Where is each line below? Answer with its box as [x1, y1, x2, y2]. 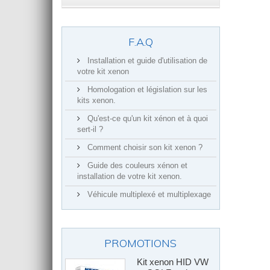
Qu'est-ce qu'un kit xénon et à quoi [85, 114, 208, 124]
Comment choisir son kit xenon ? [85, 143, 202, 152]
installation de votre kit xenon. [77, 172, 182, 181]
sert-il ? [77, 125, 103, 134]
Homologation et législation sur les [85, 85, 207, 95]
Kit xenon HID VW [137, 257, 209, 268]
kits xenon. [77, 96, 116, 105]
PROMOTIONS [104, 236, 177, 251]
